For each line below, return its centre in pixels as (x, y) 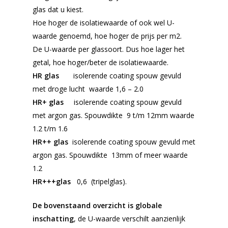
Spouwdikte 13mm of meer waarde (127, 155)
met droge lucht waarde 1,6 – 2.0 (88, 89)
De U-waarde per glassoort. (79, 49)
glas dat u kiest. (59, 9)
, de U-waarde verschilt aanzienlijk (130, 218)
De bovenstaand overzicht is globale (97, 205)
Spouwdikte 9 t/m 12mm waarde (139, 115)
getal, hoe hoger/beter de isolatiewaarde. (101, 62)
